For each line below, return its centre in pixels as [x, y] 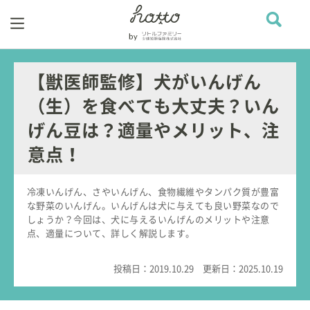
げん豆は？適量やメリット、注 [153, 131]
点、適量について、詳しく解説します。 [111, 234]
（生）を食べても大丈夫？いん [153, 107]
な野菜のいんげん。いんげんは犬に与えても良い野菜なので [153, 206]
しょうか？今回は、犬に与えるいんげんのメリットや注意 [148, 220]
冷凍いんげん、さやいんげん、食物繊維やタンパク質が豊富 [153, 192]
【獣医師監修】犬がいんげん [144, 82]
